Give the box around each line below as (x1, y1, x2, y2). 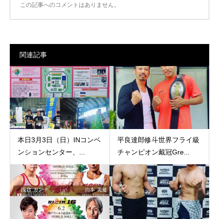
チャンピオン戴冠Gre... (117, 148, 190, 156)
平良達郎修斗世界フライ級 (117, 136, 199, 144)
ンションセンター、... (18, 148, 85, 156)
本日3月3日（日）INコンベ (18, 136, 101, 144)
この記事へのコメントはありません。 (20, 1, 120, 8)
